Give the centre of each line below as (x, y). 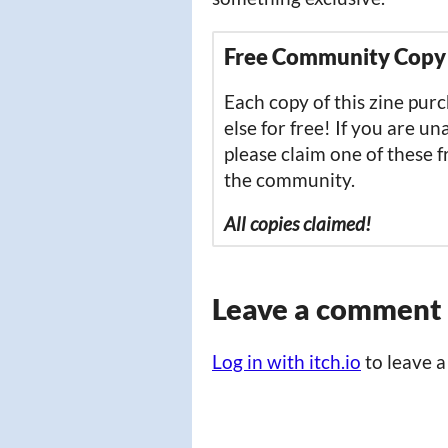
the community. (289, 179)
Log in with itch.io (286, 361)
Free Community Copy (335, 56)
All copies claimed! (297, 223)
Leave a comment (327, 309)
